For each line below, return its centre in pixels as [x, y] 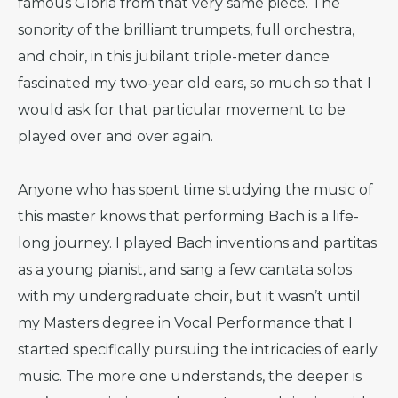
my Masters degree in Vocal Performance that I [185, 323]
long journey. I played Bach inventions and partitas [197, 243]
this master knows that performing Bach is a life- [188, 216]
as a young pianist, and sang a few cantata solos [185, 270]
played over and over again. [115, 136]
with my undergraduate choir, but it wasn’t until [189, 296]
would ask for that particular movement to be [182, 110]
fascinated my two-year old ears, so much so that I [195, 83]
